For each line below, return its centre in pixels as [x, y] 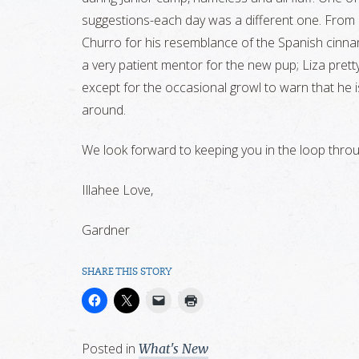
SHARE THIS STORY [127, 273]
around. [104, 110]
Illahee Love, [117, 190]
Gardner [106, 230]
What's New [173, 349]
